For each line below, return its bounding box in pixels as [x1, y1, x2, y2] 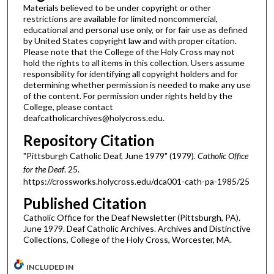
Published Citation [23, 194, 146, 213]
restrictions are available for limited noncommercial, [23, 13, 218, 24]
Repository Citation [23, 131, 154, 149]
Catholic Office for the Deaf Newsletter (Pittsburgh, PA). [23, 212, 240, 223]
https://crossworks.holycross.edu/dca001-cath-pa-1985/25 [23, 176, 250, 187]
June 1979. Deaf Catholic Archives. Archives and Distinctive [23, 223, 251, 234]
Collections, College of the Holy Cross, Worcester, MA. [23, 234, 232, 245]
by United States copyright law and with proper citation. [23, 35, 237, 46]
